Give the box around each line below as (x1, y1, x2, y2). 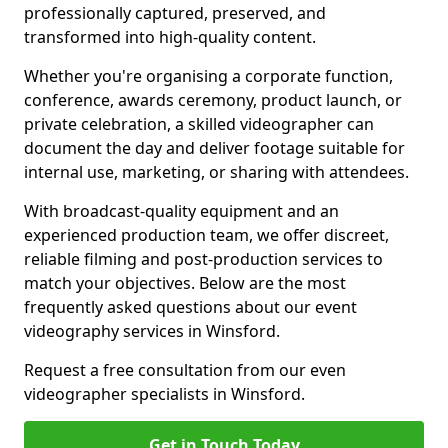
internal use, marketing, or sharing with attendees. (24, 161, 409, 183)
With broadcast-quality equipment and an (24, 200, 339, 222)
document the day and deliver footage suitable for (24, 137, 405, 159)
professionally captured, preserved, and (24, 2, 326, 24)
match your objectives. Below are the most (24, 272, 346, 294)
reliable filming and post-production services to (24, 248, 383, 270)
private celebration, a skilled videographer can (24, 113, 374, 135)
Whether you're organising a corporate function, (24, 65, 393, 87)
